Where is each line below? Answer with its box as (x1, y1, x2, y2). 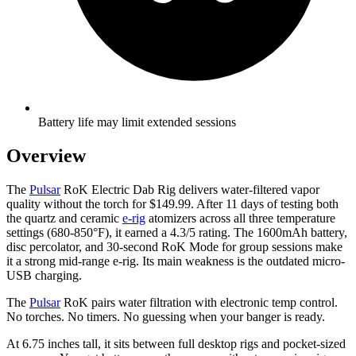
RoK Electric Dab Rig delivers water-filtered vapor (60, 183, 319, 196)
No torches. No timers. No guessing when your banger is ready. (6, 310, 325, 323)
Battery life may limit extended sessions (38, 115, 236, 130)
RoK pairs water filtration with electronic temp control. (60, 296, 338, 309)
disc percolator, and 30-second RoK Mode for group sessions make (6, 240, 342, 253)
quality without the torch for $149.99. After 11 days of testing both (6, 197, 339, 211)
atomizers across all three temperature (145, 211, 335, 225)
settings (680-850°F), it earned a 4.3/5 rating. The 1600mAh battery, (6, 226, 347, 239)
